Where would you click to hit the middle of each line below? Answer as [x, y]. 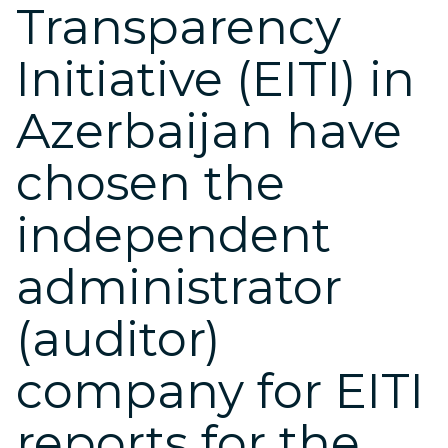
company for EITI [220, 391]
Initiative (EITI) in [215, 79]
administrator [179, 287]
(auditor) [118, 339]
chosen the [150, 183]
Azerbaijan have [209, 131]
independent [173, 235]
